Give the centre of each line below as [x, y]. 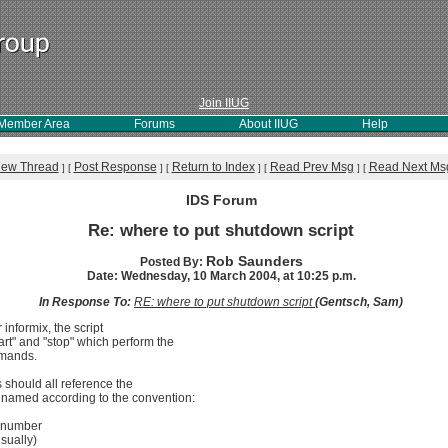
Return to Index [213, 167]
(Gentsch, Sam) [359, 302]
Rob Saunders [254, 261]
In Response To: [86, 302]
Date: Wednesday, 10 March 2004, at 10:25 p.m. [221, 276]
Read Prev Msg [311, 167]
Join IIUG [224, 103]
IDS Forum [221, 200]
